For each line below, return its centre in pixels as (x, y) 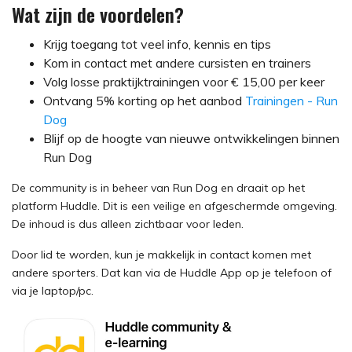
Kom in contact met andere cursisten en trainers (177, 63)
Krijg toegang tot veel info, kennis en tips (157, 44)
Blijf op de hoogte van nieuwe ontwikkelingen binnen (191, 138)
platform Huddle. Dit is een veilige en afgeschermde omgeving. (174, 206)
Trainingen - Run (291, 101)
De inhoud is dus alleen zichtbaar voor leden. (128, 224)
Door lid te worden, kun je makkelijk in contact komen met (161, 255)
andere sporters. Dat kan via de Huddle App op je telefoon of (172, 273)
